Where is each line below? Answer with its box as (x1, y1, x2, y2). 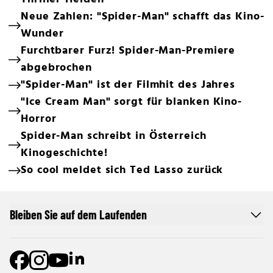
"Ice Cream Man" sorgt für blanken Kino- (21, 93, 243, 111)
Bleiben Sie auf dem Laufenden (10, 207, 147, 222)
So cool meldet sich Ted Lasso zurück (21, 161, 224, 179)
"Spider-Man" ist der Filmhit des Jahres (21, 76, 236, 94)
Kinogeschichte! (21, 144, 108, 162)
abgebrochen (21, 59, 92, 77)
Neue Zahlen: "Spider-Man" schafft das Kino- (21, 8, 264, 26)
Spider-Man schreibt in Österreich (21, 127, 207, 145)
